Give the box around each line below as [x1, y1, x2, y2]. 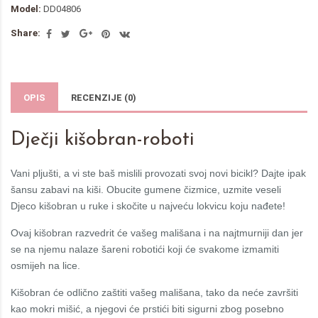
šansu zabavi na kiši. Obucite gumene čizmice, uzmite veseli [11, 183, 281, 195]
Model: [11, 4, 41, 14]
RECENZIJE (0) [71, 92, 136, 103]
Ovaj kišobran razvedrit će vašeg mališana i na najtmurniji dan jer [11, 226, 303, 238]
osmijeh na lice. [11, 259, 80, 271]
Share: [11, 28, 40, 38]
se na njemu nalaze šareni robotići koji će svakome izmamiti [11, 243, 279, 255]
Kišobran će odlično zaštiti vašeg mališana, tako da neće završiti [11, 286, 298, 298]
